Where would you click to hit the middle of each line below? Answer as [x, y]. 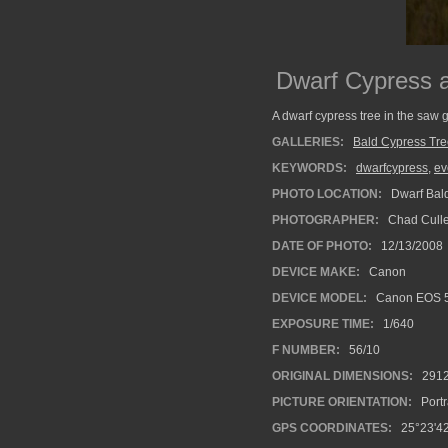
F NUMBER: [306, 350]
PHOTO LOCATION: [327, 194]
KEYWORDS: [309, 168]
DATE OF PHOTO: [322, 246]
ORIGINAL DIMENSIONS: [342, 376]
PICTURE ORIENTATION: [342, 402]
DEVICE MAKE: [316, 272]
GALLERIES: [308, 142]
